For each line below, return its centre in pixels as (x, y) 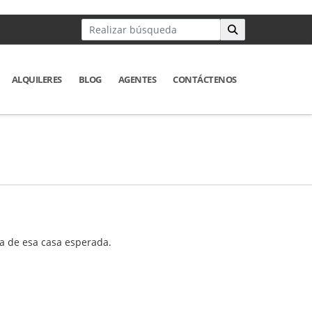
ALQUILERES (37, 79)
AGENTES (137, 79)
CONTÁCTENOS (205, 79)
